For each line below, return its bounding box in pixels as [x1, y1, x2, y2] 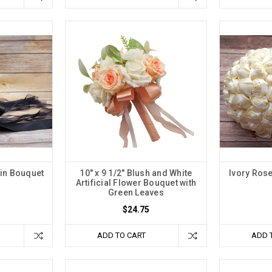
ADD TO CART [97, 231, 146, 240]
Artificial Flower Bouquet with [75, 178, 197, 188]
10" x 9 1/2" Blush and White [80, 168, 192, 178]
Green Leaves [107, 188, 164, 198]
